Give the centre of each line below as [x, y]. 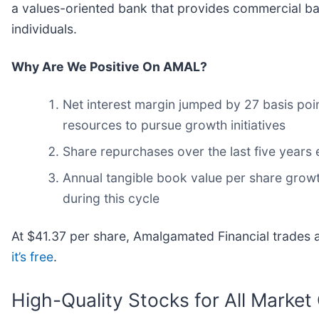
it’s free [32, 256]
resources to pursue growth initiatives [174, 125]
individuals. [44, 28]
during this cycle [111, 198]
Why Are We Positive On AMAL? [109, 66]
